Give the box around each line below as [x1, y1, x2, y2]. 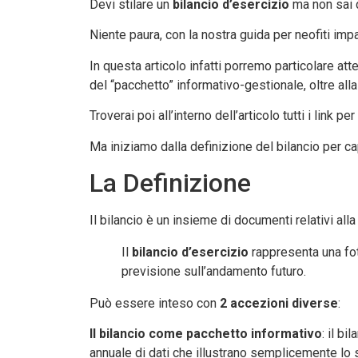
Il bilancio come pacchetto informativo [89, 326, 322, 342]
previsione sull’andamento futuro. [121, 263, 306, 279]
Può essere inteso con [89, 295, 220, 311]
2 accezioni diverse [220, 295, 338, 311]
